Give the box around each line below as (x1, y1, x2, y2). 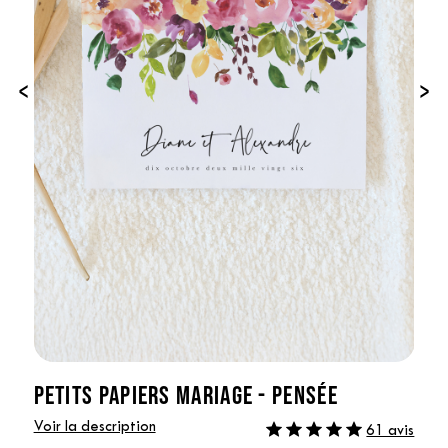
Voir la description (33, 420, 156, 434)
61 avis (366, 424, 415, 438)
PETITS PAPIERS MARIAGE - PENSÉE (33, 379, 338, 409)
